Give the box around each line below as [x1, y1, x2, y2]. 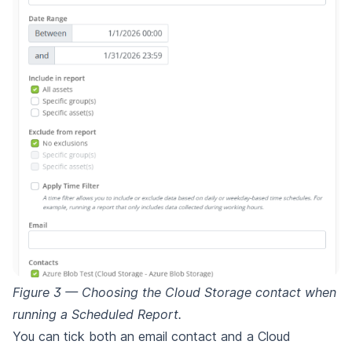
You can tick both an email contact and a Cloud [13, 328, 291, 344]
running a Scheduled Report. [13, 306, 181, 322]
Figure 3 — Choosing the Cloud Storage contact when [13, 284, 336, 300]
